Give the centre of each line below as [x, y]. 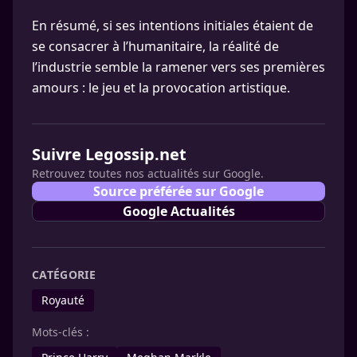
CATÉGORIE [64, 275]
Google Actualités [178, 211]
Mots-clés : [61, 332]
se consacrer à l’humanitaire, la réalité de [155, 46]
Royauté [63, 300]
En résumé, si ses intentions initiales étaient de [173, 25]
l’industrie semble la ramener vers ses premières [178, 67]
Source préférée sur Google [178, 191]
